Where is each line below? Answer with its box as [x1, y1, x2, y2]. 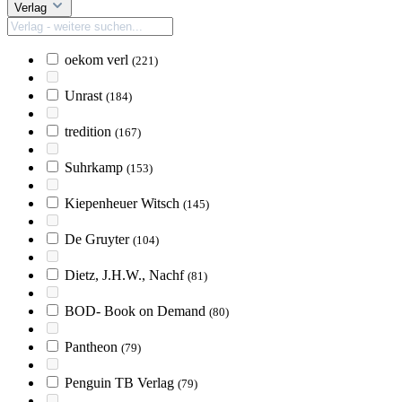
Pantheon [65, 339, 121, 354]
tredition [65, 124, 115, 139]
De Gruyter [65, 232, 133, 247]
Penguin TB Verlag [65, 375, 178, 390]
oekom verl [65, 52, 132, 67]
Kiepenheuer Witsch [65, 196, 183, 211]
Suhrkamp [65, 160, 127, 175]
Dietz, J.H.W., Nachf [65, 267, 188, 283]
